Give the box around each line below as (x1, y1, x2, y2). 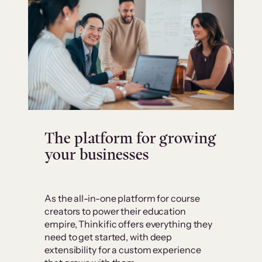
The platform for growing (44, 127, 216, 149)
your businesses (44, 143, 149, 165)
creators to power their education (44, 205, 186, 217)
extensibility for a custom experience (44, 243, 201, 256)
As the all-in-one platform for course (44, 192, 200, 204)
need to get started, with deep (44, 230, 173, 243)
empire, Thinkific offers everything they (44, 218, 213, 230)
